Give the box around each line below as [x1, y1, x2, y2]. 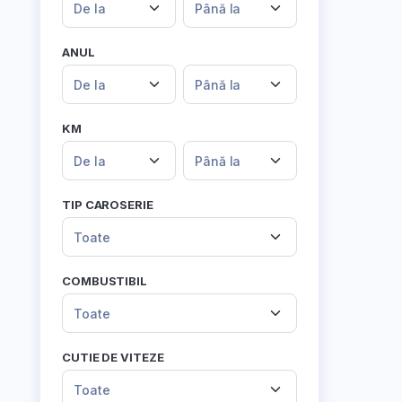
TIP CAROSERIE [62, 197, 153, 212]
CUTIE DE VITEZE [62, 350, 164, 364]
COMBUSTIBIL [62, 274, 147, 288]
